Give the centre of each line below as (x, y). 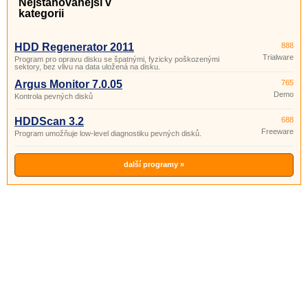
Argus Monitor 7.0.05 (68, 84)
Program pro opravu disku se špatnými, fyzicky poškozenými (117, 59)
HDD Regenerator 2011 (74, 47)
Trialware (278, 57)
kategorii (41, 13)
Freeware (277, 131)
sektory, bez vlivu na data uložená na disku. (87, 67)
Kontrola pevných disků (54, 96)
